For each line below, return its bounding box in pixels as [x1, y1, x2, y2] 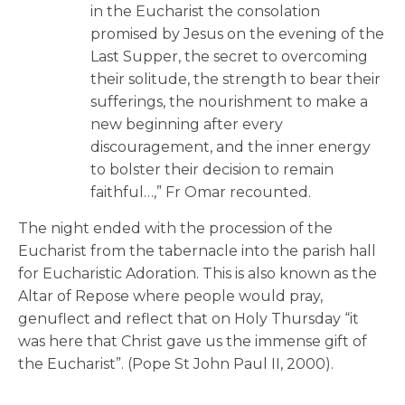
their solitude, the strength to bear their [90, 70, 381, 88]
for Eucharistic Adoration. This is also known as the [18, 264, 377, 282]
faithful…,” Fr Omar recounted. [90, 183, 311, 201]
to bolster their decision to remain [90, 160, 334, 178]
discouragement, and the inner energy [90, 137, 371, 155]
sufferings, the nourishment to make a [90, 92, 368, 110]
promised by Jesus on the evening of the [90, 24, 384, 42]
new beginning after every [90, 115, 283, 133]
